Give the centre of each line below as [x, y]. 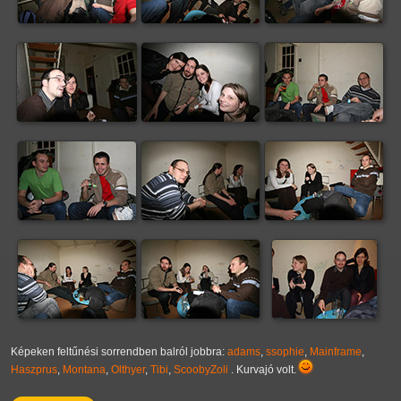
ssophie [285, 352]
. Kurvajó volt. [264, 370]
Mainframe [336, 352]
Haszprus [34, 370]
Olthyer [128, 370]
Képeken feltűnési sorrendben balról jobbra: [119, 352]
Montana [84, 370]
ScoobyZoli [201, 370]
